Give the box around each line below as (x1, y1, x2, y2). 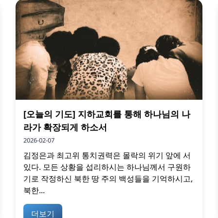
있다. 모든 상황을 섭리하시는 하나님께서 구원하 (23, 162, 191, 173)
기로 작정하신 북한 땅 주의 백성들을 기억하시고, (23, 173, 193, 184)
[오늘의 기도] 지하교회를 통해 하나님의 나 (23, 108, 190, 120)
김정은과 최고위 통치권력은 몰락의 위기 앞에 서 (23, 150, 191, 161)
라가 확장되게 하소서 (23, 121, 107, 133)
